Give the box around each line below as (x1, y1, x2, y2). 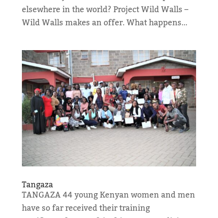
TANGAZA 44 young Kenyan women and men (21, 187, 195, 203)
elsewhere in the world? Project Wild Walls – (21, 2, 188, 18)
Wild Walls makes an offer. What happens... (21, 15, 187, 31)
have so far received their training (21, 200, 150, 216)
